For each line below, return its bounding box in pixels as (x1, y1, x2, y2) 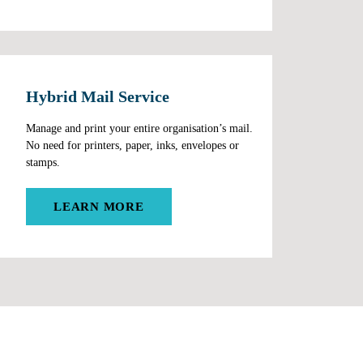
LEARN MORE (53, 200, 144, 213)
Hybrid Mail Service (26, 88, 169, 105)
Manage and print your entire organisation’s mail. (26, 122, 253, 135)
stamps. (26, 156, 60, 169)
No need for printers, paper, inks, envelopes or (26, 139, 239, 152)
